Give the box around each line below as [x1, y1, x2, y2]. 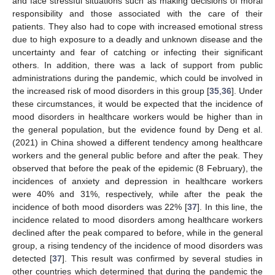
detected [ [12, 254, 53, 264]
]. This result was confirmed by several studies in [62, 254, 263, 264]
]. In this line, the [197, 202, 263, 212]
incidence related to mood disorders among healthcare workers [12, 215, 263, 225]
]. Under [231, 86, 263, 96]
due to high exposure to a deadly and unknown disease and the [12, 34, 263, 45]
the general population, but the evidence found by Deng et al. [12, 125, 263, 135]
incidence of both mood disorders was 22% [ [12, 202, 188, 212]
